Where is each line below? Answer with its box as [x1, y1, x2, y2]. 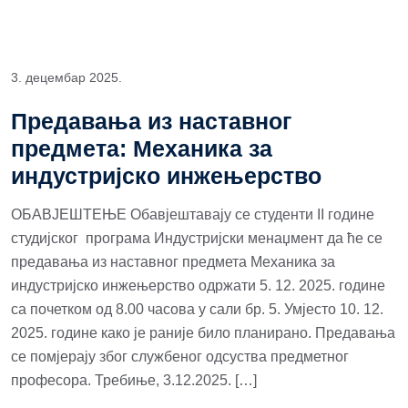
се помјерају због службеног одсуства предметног [11, 349, 349, 364]
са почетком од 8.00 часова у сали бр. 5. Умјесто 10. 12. [11, 301, 383, 317]
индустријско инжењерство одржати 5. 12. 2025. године [11, 278, 385, 293]
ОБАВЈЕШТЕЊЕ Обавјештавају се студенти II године [11, 207, 374, 222]
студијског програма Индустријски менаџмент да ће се [11, 230, 382, 246]
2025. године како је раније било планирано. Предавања [11, 325, 395, 341]
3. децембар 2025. [11, 70, 122, 85]
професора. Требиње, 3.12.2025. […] [11, 372, 257, 388]
